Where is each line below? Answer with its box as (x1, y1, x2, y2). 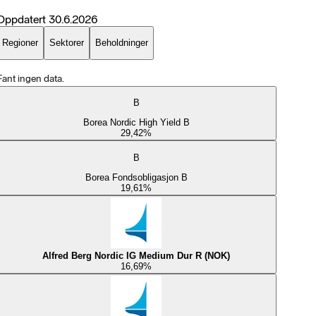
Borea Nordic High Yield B (83, 117, 190, 128)
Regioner (1, 37, 38, 49)
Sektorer (49, 37, 84, 49)
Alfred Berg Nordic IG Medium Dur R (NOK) (42, 250, 231, 262)
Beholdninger (95, 37, 148, 49)
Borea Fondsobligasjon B (85, 172, 188, 183)
